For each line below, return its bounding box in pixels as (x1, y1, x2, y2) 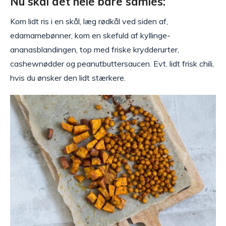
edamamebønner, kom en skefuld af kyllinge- (10, 30, 171, 41)
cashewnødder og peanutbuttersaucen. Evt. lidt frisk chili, (10, 59, 214, 69)
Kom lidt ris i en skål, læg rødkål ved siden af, (10, 16, 168, 27)
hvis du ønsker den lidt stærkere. (10, 73, 126, 83)
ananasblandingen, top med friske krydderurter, (10, 44, 179, 55)
